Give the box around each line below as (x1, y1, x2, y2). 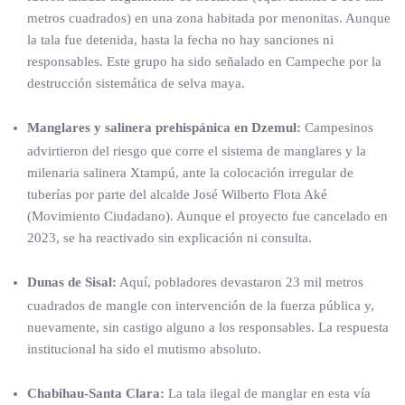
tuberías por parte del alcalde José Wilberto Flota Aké (27, 187, 327, 202)
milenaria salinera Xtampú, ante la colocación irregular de (27, 165, 353, 180)
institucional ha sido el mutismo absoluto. (27, 342, 261, 356)
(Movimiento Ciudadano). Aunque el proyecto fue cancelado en (27, 209, 388, 223)
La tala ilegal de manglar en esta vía (165, 386, 371, 400)
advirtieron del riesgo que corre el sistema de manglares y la (27, 144, 366, 158)
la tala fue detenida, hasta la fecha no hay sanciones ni (27, 33, 334, 47)
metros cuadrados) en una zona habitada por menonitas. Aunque (27, 11, 391, 25)
